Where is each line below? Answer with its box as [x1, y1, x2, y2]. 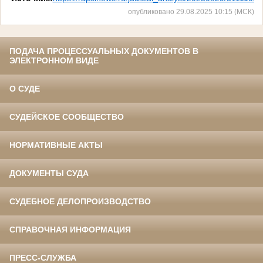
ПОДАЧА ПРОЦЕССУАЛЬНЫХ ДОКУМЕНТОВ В [9, 46, 198, 56]
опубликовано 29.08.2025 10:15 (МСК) [128, 8, 254, 16]
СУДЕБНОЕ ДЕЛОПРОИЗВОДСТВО [9, 197, 151, 207]
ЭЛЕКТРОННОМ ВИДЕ [9, 56, 99, 66]
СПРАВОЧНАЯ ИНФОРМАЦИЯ [9, 225, 131, 235]
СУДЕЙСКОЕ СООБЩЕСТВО [9, 112, 124, 122]
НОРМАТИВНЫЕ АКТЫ [9, 140, 103, 150]
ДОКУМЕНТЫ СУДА [9, 168, 89, 178]
